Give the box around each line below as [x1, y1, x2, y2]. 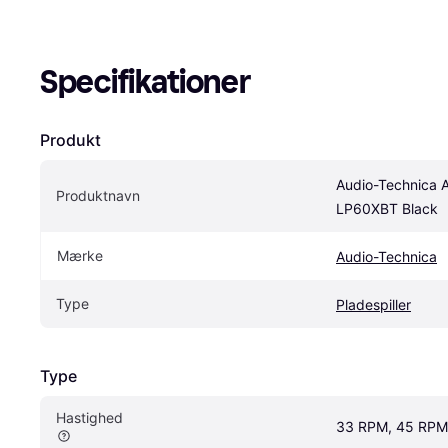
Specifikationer [40, 63, 251, 102]
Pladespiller [336, 296, 411, 314]
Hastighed [56, 409, 123, 427]
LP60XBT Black [336, 200, 438, 218]
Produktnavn [56, 187, 140, 205]
